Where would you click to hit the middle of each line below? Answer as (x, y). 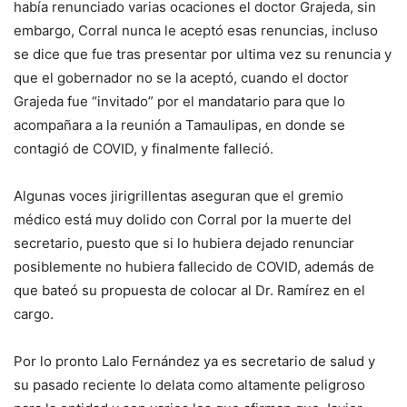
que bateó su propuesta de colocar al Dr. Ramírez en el (189, 291)
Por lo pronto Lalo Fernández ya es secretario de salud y (194, 362)
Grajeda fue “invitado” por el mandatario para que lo (179, 102)
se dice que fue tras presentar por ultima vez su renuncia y (203, 55)
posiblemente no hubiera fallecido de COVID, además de (194, 267)
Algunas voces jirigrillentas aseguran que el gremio (179, 196)
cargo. (34, 314)
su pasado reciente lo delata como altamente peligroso (189, 385)
